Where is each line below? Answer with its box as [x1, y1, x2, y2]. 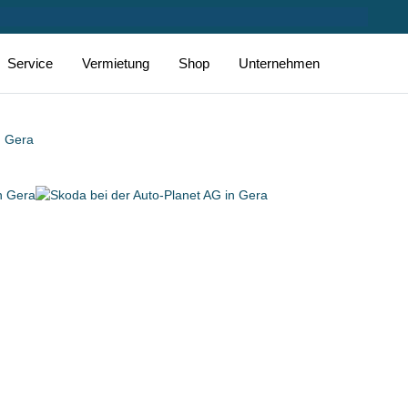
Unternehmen [239, 55, 320, 71]
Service [7, 55, 53, 71]
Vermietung [82, 55, 149, 71]
